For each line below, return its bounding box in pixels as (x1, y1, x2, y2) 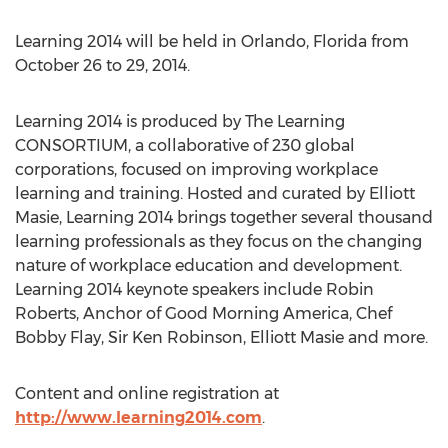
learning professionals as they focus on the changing (15, 232, 422, 251)
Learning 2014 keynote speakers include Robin (15, 280, 374, 299)
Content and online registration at (15, 384, 279, 403)
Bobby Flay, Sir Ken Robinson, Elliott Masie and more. (15, 328, 428, 347)
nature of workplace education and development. (15, 256, 402, 275)
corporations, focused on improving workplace (15, 160, 378, 179)
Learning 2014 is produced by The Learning (15, 112, 345, 131)
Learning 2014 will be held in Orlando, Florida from (15, 32, 409, 51)
